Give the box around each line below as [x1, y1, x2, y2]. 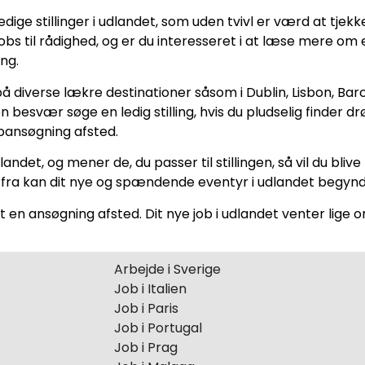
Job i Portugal [114, 318, 202, 337]
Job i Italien [114, 279, 187, 298]
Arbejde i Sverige [114, 259, 221, 279]
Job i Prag [114, 337, 178, 357]
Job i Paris [114, 298, 178, 318]
